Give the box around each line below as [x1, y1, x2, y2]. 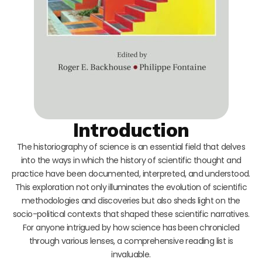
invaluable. [111, 248, 151, 260]
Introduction [73, 117, 189, 142]
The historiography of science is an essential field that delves [16, 140, 246, 153]
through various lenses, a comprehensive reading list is [29, 235, 233, 247]
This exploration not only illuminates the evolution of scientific [15, 181, 247, 193]
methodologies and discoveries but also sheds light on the [22, 194, 240, 206]
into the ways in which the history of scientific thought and [20, 154, 242, 166]
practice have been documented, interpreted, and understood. [12, 167, 250, 180]
